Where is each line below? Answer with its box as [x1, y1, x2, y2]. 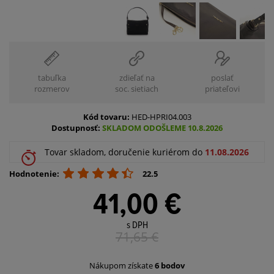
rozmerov [34, 83, 70, 95]
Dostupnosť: [51, 122, 102, 134]
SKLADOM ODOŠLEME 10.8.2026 [102, 122, 223, 134]
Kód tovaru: [83, 111, 131, 123]
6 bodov [155, 260, 185, 272]
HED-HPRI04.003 [131, 111, 191, 123]
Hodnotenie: [9, 168, 61, 180]
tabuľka [37, 72, 66, 84]
